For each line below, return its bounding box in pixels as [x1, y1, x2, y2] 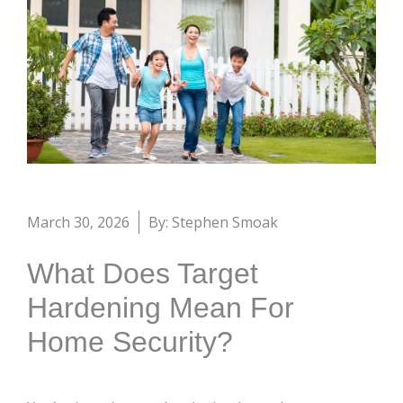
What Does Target [27, 257, 258, 291]
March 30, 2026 [27, 212, 130, 233]
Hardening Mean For [27, 291, 294, 325]
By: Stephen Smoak [148, 212, 278, 233]
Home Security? [27, 326, 233, 359]
